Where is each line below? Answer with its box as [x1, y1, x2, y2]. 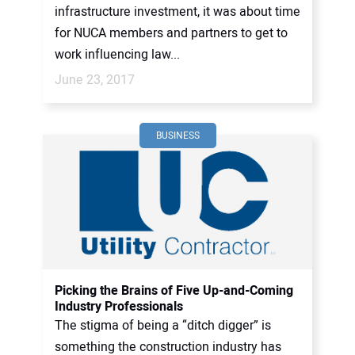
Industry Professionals [55, 297, 183, 316]
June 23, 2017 [55, 71, 135, 90]
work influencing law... [55, 45, 180, 64]
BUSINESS [155, 128, 200, 143]
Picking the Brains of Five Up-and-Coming [55, 281, 293, 300]
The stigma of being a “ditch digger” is [55, 316, 271, 335]
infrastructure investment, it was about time [55, 2, 300, 21]
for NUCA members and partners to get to [55, 24, 288, 43]
